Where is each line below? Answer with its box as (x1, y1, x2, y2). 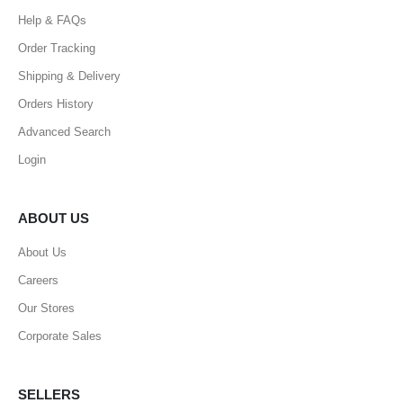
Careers (18, 273, 58, 288)
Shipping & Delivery (18, 69, 121, 84)
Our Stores (18, 301, 75, 316)
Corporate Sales (18, 329, 102, 344)
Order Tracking (18, 41, 95, 56)
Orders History (18, 97, 94, 112)
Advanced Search (18, 125, 111, 139)
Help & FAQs (18, 13, 86, 28)
